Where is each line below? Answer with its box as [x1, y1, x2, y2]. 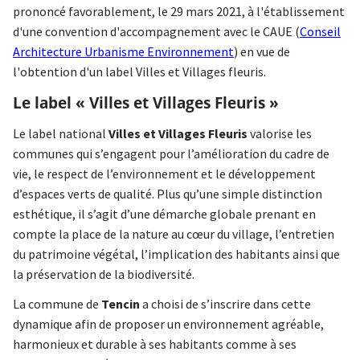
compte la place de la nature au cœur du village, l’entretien [13, 226, 334, 243]
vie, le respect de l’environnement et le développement [13, 166, 316, 182]
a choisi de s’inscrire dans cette [140, 296, 311, 313]
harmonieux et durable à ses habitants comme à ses [13, 336, 297, 353]
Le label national [13, 125, 108, 142]
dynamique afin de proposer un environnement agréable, [13, 316, 324, 333]
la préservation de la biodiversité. [13, 266, 194, 283]
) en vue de [234, 43, 290, 60]
